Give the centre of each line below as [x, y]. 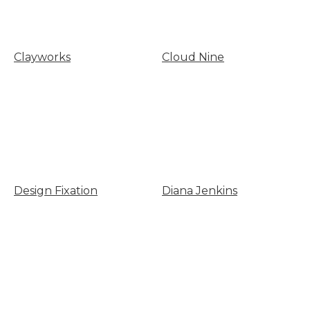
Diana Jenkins [199, 190]
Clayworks [42, 57]
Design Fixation [56, 190]
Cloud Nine [193, 57]
